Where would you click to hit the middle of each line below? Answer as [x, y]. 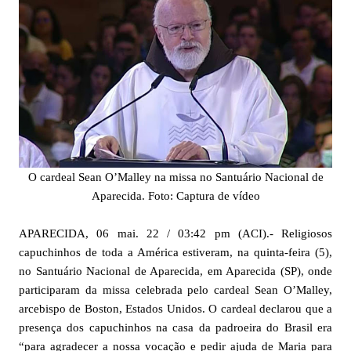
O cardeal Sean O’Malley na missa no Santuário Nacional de [175, 177]
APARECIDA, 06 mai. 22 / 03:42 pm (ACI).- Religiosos [175, 234]
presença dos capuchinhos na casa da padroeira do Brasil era [175, 328]
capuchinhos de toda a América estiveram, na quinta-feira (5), [175, 253]
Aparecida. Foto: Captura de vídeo [175, 196]
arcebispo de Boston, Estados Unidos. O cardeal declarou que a [175, 309]
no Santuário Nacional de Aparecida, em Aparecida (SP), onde [175, 271]
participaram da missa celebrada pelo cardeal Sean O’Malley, [175, 290]
